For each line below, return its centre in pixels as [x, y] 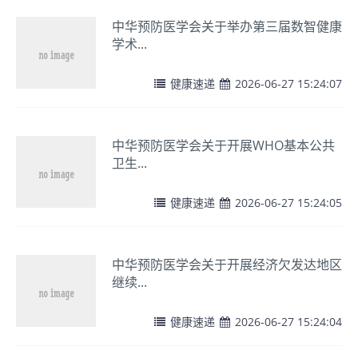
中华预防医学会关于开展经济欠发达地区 [227, 265]
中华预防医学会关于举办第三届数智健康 [227, 26]
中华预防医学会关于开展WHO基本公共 [223, 145]
